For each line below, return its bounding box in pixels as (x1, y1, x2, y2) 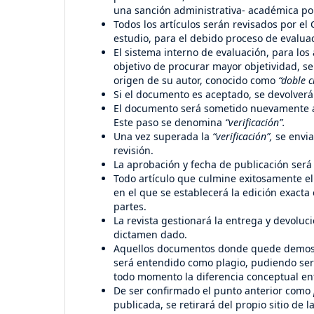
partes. (114, 199, 146, 213)
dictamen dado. (114, 227, 187, 241)
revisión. (114, 143, 153, 157)
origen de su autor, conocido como (114, 73, 278, 87)
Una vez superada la (114, 129, 212, 143)
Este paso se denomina (114, 115, 225, 129)
